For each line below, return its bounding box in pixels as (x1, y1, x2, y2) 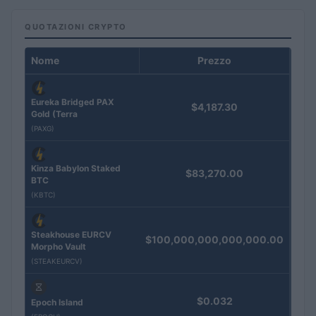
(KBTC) (31, 190, 56, 199)
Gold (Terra (31, 108, 78, 119)
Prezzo (197, 54, 231, 66)
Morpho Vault (31, 241, 86, 252)
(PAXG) (31, 123, 54, 133)
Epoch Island (31, 296, 83, 308)
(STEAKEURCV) (31, 256, 83, 265)
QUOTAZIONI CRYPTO (25, 21, 127, 32)
